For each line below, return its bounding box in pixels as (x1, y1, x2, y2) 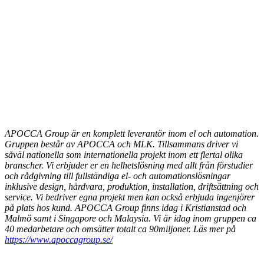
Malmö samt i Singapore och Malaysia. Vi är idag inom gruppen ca (5, 213, 256, 224)
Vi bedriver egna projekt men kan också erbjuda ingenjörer (33, 192, 255, 203)
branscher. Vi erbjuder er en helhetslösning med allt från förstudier (5, 160, 253, 171)
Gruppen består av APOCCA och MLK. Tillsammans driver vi (5, 139, 238, 150)
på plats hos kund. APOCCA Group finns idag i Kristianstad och (5, 203, 246, 213)
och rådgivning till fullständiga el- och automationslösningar (5, 171, 230, 181)
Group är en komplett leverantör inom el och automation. (45, 128, 259, 139)
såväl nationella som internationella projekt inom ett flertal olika (5, 150, 243, 160)
